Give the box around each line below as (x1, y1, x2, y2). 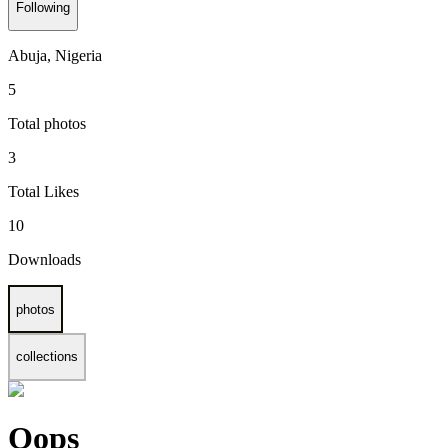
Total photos (8, 115, 86, 133)
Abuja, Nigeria (8, 47, 102, 65)
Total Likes (8, 183, 79, 201)
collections (16, 349, 78, 365)
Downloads (8, 251, 81, 269)
